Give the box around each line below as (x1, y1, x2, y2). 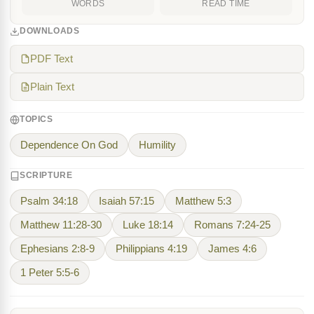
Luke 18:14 (123, 219, 173, 231)
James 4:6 (208, 243, 257, 254)
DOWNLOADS (20, 26, 80, 36)
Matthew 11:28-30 (20, 219, 102, 231)
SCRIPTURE (20, 170, 73, 180)
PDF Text (30, 53, 73, 64)
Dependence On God (20, 139, 118, 151)
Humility (139, 139, 176, 151)
